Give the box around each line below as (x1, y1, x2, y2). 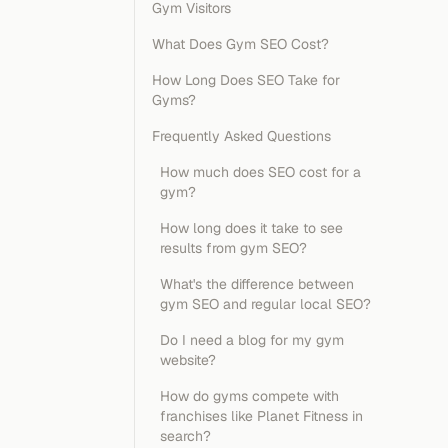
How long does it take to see (160, 219, 343, 237)
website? (160, 351, 216, 369)
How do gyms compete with (160, 387, 339, 405)
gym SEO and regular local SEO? (160, 295, 371, 313)
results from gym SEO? (160, 239, 307, 257)
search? (160, 427, 211, 445)
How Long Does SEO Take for (152, 71, 340, 89)
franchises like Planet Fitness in (160, 407, 363, 425)
